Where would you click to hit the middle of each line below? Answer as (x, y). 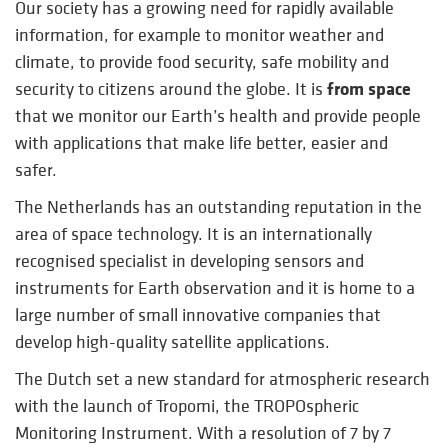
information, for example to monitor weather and (199, 34)
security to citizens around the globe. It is (171, 88)
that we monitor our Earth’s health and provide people (218, 115)
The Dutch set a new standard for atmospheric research (222, 378)
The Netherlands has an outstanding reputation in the (218, 206)
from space (369, 88)
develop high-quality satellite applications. (172, 341)
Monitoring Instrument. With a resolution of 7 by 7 (203, 432)
